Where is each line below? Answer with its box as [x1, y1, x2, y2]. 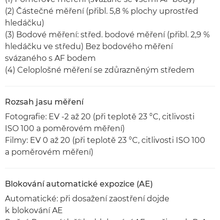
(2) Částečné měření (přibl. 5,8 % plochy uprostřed [5, 6, 198, 16]
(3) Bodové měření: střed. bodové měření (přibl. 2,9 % [5, 30, 210, 39]
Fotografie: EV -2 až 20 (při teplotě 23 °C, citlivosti [5, 112, 194, 121]
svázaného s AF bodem [5, 54, 96, 63]
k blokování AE [5, 206, 63, 215]
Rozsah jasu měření [5, 97, 83, 107]
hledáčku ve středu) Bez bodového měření [5, 42, 173, 51]
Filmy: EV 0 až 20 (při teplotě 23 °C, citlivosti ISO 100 [5, 136, 205, 145]
